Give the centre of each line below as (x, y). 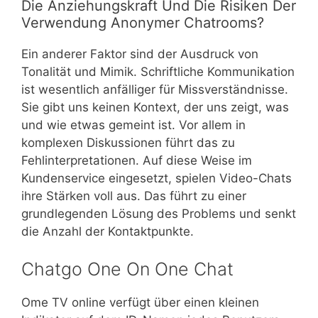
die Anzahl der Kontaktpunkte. (108, 231)
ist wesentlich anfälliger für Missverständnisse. (155, 89)
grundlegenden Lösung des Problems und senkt (159, 213)
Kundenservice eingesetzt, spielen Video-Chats (157, 178)
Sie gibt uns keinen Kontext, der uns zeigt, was (155, 107)
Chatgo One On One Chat (127, 269)
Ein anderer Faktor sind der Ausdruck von (140, 54)
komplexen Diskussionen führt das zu (128, 142)
